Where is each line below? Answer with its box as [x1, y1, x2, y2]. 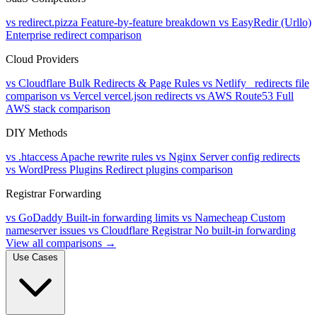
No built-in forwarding [195, 224, 296, 236]
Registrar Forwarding [6, 188, 101, 200]
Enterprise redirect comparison [6, 29, 142, 41]
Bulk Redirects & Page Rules [69, 77, 200, 89]
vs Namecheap [182, 212, 248, 224]
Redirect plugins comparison [105, 163, 233, 175]
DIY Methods [6, 127, 67, 139]
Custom [250, 212, 285, 224]
